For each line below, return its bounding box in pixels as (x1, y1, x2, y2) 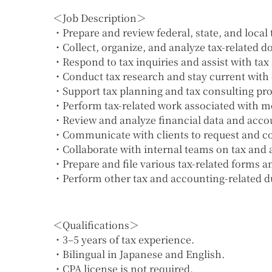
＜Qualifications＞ (53, 218, 139, 233)
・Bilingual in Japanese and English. (53, 247, 225, 262)
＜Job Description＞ (53, 11, 146, 25)
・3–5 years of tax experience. (53, 233, 194, 247)
